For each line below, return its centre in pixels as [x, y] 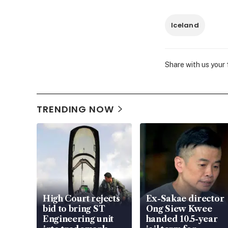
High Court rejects [81, 198]
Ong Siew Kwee [179, 208]
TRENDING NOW [75, 109]
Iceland [185, 25]
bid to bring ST [74, 208]
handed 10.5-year [182, 219]
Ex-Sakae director [185, 198]
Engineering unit [78, 219]
